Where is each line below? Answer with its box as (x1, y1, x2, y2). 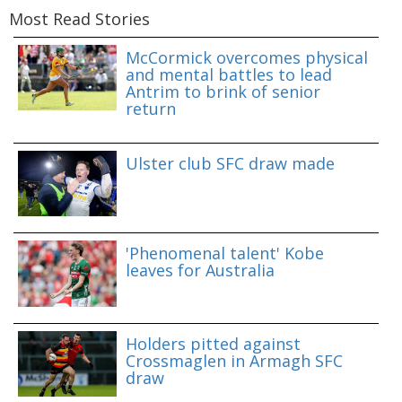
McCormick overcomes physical (126, 47, 368, 69)
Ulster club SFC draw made (126, 153, 335, 175)
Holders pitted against (126, 332, 301, 354)
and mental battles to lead (126, 64, 332, 86)
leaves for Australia (126, 259, 275, 282)
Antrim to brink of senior (126, 81, 320, 103)
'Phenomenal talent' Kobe (126, 242, 324, 265)
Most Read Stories (9, 8, 150, 31)
